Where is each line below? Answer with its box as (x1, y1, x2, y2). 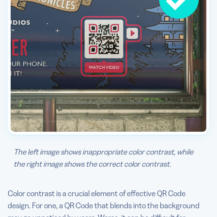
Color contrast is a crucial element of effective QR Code (8, 188, 186, 199)
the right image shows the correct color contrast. (14, 159, 171, 169)
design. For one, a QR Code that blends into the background (8, 201, 200, 211)
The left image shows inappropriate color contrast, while (14, 147, 193, 157)
